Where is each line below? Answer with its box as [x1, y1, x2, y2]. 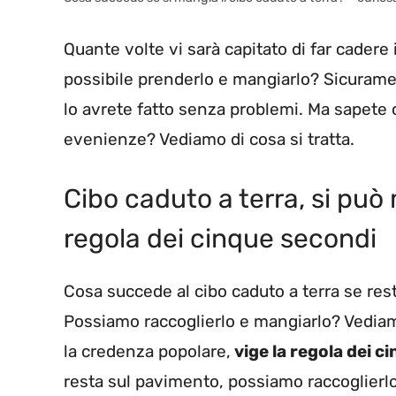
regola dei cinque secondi [64, 223, 377, 255]
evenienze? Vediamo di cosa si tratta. [64, 128, 354, 149]
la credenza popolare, [64, 341, 231, 362]
